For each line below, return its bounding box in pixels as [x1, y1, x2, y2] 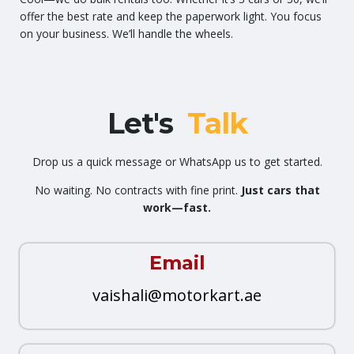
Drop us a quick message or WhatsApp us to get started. [32, 154, 322, 170]
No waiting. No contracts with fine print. [34, 183, 241, 198]
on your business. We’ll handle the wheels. [20, 26, 233, 42]
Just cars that [240, 183, 320, 198]
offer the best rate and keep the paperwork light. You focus [20, 9, 322, 24]
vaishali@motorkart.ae [92, 284, 262, 307]
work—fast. [143, 200, 211, 216]
